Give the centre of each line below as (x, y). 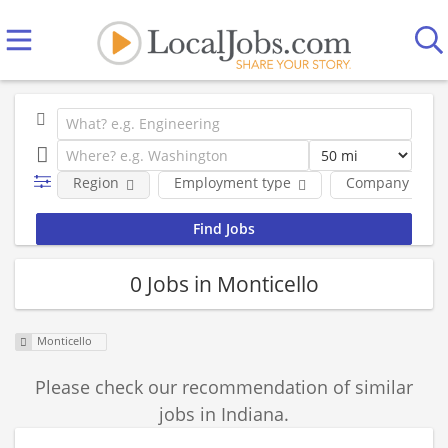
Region (95, 182)
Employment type (232, 182)
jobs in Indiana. (224, 414)
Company (377, 182)
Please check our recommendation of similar (224, 387)
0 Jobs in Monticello (224, 283)
